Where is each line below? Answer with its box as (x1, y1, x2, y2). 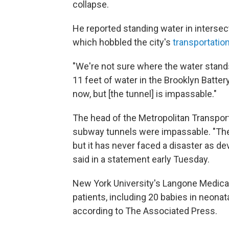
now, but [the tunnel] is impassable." (73, 88, 217, 99)
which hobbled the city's (73, 36, 173, 48)
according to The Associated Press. (73, 205, 217, 216)
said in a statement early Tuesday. (73, 153, 210, 165)
